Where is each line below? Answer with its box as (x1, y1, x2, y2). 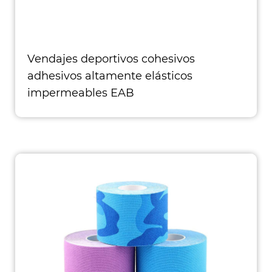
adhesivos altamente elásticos (27, 69, 192, 83)
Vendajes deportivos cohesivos (27, 52, 195, 66)
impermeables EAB (27, 86, 134, 100)
